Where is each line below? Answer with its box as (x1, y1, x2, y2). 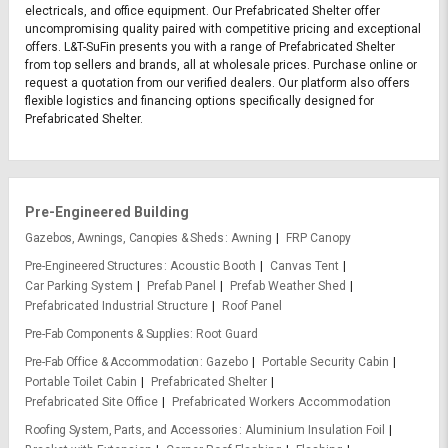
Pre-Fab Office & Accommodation (25, 355, 199, 370)
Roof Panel (222, 299, 282, 314)
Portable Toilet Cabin (25, 375, 137, 390)
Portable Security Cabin (262, 355, 389, 370)
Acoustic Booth (169, 259, 256, 274)
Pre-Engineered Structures (25, 259, 163, 274)
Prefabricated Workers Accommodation (172, 395, 391, 410)
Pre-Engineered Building (25, 204, 189, 221)
